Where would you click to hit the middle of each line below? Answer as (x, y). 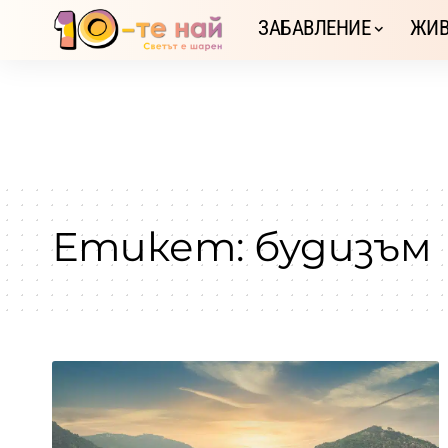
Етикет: (153, 246)
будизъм (343, 246)
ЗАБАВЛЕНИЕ (314, 28)
